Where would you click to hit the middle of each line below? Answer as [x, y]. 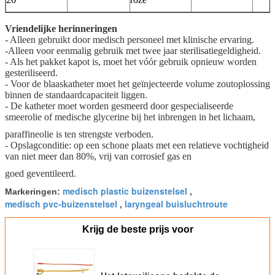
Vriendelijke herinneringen [61, 28]
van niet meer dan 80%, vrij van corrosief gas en [98, 156]
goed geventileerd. [41, 173]
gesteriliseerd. [31, 72]
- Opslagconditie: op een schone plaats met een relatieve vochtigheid [137, 145]
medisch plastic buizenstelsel [125, 191]
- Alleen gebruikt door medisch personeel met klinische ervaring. [130, 39]
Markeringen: [34, 191]
